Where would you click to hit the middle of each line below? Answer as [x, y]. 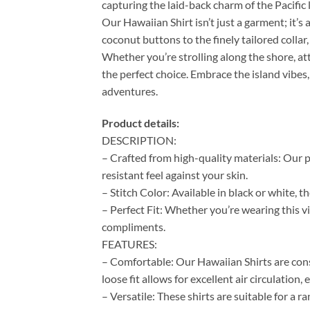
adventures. [130, 91]
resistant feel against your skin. [175, 175]
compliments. [134, 227]
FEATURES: [129, 244]
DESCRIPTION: [139, 140]
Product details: [140, 123]
